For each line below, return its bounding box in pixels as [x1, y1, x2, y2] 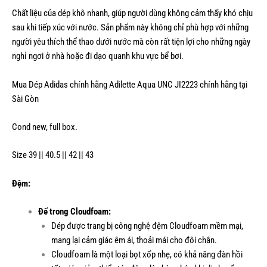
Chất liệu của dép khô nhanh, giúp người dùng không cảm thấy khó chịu [12, 8, 253, 19]
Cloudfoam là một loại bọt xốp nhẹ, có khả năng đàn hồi [51, 249, 243, 260]
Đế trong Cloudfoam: [38, 206, 111, 218]
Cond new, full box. [12, 122, 77, 133]
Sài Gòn [12, 93, 39, 104]
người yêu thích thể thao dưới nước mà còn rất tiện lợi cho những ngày [12, 36, 250, 48]
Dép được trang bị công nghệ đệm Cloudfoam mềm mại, [51, 221, 243, 232]
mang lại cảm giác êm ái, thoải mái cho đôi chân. [51, 235, 217, 246]
